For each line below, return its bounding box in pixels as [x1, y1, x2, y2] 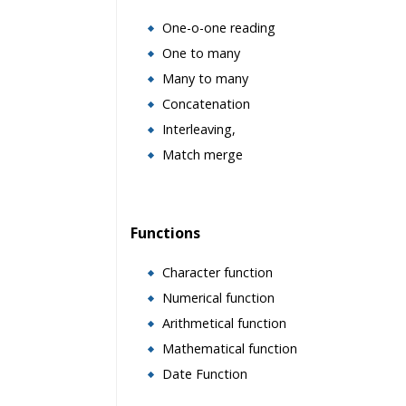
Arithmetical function [162, 314, 286, 332]
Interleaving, [162, 121, 236, 138]
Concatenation [162, 95, 250, 112]
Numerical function [162, 289, 275, 306]
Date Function [162, 365, 247, 382]
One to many [162, 44, 240, 62]
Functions [130, 223, 200, 243]
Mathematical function [162, 340, 297, 357]
